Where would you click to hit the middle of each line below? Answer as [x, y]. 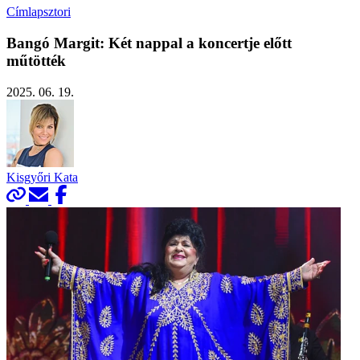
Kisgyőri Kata [42, 177]
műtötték [36, 60]
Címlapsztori [39, 12]
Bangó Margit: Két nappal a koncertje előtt [149, 43]
